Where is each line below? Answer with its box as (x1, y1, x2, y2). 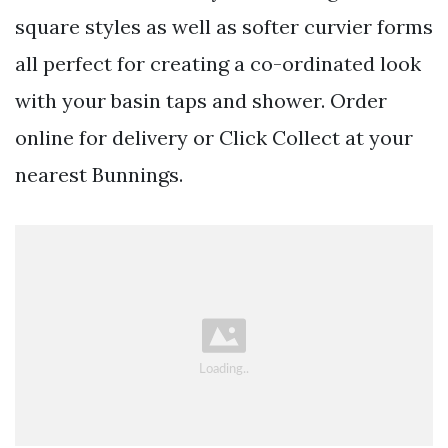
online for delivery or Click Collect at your (15, 125, 413, 151)
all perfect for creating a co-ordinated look (15, 51, 421, 77)
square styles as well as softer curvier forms (15, 14, 433, 40)
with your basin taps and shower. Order (15, 88, 387, 114)
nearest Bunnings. (15, 162, 183, 188)
